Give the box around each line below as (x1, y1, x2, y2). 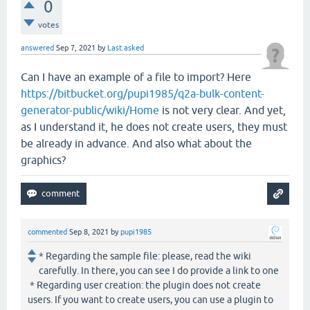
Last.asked (107, 44, 144, 53)
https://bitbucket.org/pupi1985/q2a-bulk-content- (21, 87, 264, 100)
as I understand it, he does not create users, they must (21, 120, 287, 134)
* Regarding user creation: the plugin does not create (28, 280, 261, 291)
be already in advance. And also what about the (21, 137, 252, 150)
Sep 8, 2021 (69, 228, 109, 237)
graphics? (21, 154, 66, 167)
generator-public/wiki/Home (21, 104, 159, 117)
